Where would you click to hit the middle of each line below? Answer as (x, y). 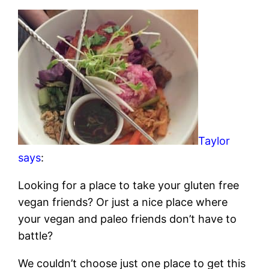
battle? (36, 235)
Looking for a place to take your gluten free (129, 185)
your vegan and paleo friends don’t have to (128, 219)
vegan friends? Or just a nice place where (123, 202)
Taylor (214, 141)
